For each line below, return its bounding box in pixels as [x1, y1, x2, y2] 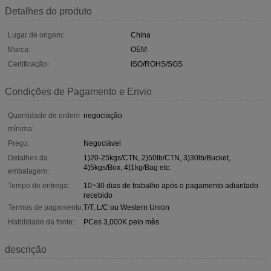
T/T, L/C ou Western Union [83, 203, 169, 212]
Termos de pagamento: [8, 203, 83, 212]
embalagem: [8, 166, 49, 175]
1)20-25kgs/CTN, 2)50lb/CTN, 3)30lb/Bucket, [83, 153, 230, 162]
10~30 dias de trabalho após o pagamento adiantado [83, 181, 258, 190]
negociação [83, 111, 122, 120]
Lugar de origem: [8, 30, 64, 39]
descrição [5, 244, 47, 255]
